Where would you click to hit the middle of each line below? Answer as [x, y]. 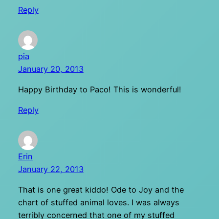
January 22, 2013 [51, 169]
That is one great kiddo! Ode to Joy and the [101, 190]
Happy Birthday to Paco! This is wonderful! [99, 89]
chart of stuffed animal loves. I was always [99, 203]
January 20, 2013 [51, 69]
